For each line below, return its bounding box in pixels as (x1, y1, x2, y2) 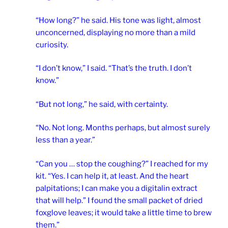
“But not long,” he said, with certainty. (36, 99, 168, 109)
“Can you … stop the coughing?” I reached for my (36, 159, 208, 168)
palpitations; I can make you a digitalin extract (36, 183, 197, 193)
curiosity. (36, 40, 68, 49)
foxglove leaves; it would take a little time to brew (36, 208, 212, 217)
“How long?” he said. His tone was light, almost (36, 15, 201, 25)
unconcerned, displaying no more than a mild (36, 27, 195, 37)
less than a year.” (36, 135, 95, 145)
